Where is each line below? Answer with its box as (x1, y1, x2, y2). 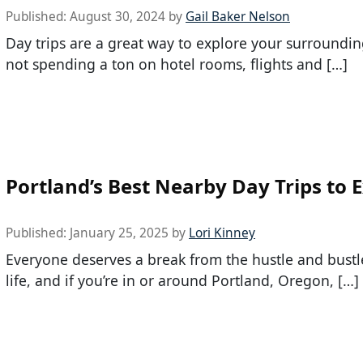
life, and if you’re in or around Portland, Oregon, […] (6, 271, 359, 291)
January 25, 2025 (70, 224, 169, 242)
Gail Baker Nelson (186, 8, 290, 26)
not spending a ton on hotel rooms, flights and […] (6, 54, 348, 75)
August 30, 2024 (70, 8, 165, 26)
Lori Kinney (189, 224, 255, 242)
